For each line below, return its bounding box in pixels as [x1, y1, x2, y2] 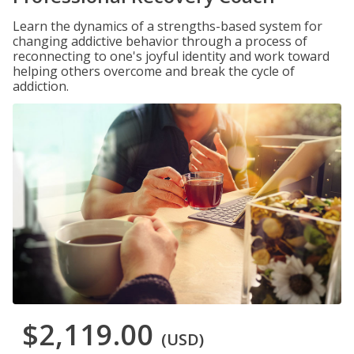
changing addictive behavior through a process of [13, 32, 307, 50]
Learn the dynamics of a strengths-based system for [13, 17, 322, 35]
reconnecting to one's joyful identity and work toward [13, 47, 330, 65]
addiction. [13, 77, 69, 95]
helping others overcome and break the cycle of [13, 62, 295, 80]
